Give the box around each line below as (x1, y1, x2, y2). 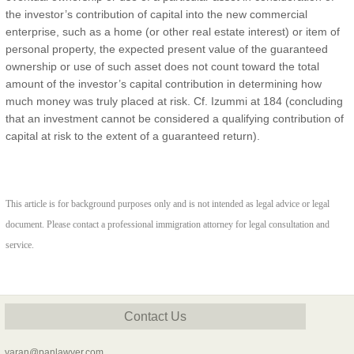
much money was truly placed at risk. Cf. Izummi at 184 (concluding (6, 95, 343, 108)
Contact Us (124, 310, 186, 324)
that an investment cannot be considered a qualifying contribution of (6, 112, 344, 126)
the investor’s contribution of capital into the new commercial (6, 8, 307, 21)
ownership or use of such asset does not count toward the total (6, 60, 319, 73)
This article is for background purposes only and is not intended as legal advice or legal (6, 198, 330, 210)
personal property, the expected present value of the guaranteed (6, 43, 328, 56)
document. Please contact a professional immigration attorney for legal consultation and (6, 219, 330, 231)
